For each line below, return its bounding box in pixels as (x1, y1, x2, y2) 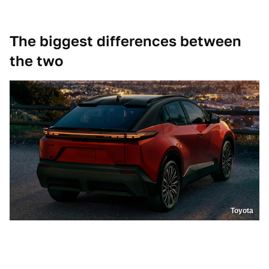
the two (10, 52, 63, 70)
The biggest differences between (10, 32, 241, 50)
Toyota (231, 207, 253, 216)
